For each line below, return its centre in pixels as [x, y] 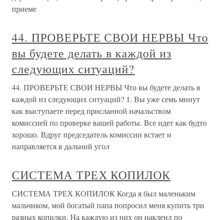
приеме [24, 9]
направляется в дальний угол [61, 146]
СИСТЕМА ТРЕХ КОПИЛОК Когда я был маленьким [104, 193]
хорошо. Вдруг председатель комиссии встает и [92, 134]
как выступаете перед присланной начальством [91, 111]
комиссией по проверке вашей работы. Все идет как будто [109, 123]
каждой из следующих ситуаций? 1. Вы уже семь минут [106, 99]
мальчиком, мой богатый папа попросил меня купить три [108, 205]
